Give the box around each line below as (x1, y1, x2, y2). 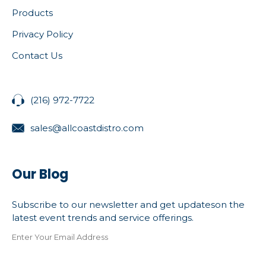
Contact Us (12, 49, 62, 61)
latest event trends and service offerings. (12, 212, 194, 224)
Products (12, 7, 53, 18)
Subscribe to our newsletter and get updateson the (12, 199, 245, 211)
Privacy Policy (12, 28, 73, 40)
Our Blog (12, 165, 68, 184)
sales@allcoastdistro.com (30, 122, 144, 134)
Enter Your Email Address (12, 232, 108, 242)
